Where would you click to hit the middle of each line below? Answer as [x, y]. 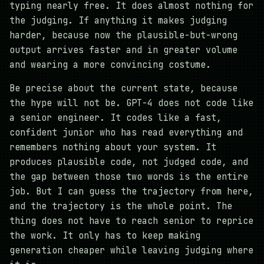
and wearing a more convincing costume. [110, 65]
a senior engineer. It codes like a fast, [115, 118]
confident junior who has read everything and [126, 133]
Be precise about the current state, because [123, 89]
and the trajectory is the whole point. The [121, 207]
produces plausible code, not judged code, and [129, 162]
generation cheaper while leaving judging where [131, 251]
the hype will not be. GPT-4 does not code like [131, 103]
